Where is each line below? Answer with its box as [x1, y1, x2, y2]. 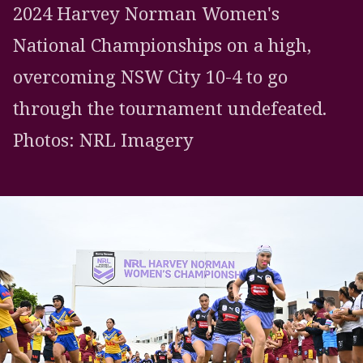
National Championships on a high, [13, 32, 311, 58]
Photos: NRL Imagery [13, 127, 194, 153]
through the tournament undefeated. [13, 96, 327, 122]
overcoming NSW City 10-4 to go [13, 64, 288, 90]
